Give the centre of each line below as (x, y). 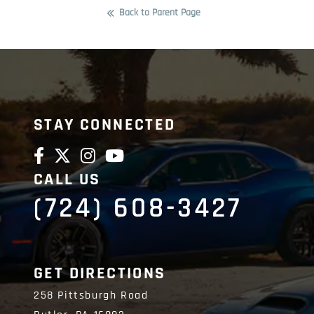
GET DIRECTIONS (100, 273)
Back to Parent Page (160, 12)
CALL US (67, 179)
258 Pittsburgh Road (91, 295)
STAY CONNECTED (105, 124)
